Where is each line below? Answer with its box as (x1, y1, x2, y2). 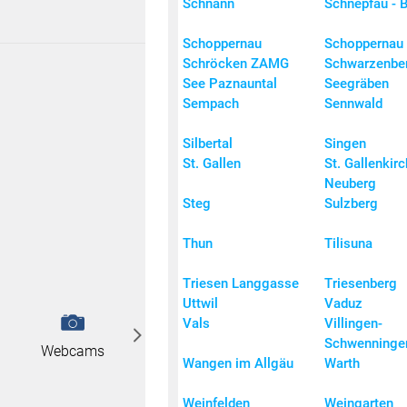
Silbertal (183, 135, 233, 153)
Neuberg (324, 175, 376, 193)
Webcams (41, 342, 104, 360)
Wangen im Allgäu (183, 355, 293, 372)
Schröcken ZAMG (183, 55, 289, 73)
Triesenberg (324, 275, 397, 293)
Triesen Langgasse (183, 275, 299, 293)
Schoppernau (183, 35, 262, 53)
